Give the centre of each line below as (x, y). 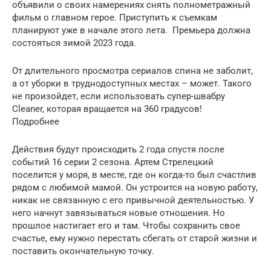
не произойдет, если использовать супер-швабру (119, 96)
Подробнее (36, 122)
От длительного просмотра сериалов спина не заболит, (132, 71)
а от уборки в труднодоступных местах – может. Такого (132, 83)
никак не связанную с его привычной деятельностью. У (133, 200)
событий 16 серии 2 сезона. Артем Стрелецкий (113, 162)
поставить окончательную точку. (83, 251)
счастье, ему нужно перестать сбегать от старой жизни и (135, 238)
